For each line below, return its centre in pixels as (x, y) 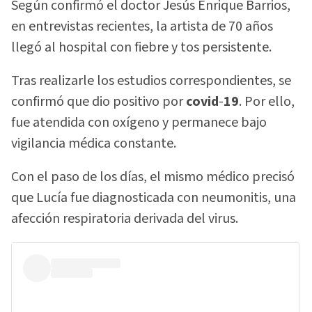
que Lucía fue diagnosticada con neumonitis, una (154, 198)
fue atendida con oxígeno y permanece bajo (139, 123)
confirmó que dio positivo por (97, 102)
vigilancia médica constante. (94, 144)
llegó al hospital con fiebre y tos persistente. (141, 47)
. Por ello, (267, 102)
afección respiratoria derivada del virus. (125, 219)
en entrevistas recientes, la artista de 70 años (142, 26)
